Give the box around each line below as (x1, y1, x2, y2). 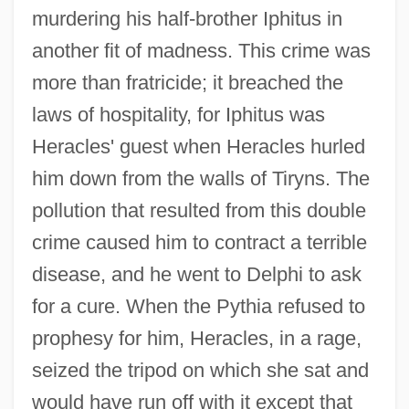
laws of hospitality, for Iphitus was (31, 103, 325, 127)
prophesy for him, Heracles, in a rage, (31, 327, 362, 351)
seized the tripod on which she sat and (31, 359, 369, 383)
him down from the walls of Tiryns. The (31, 167, 370, 191)
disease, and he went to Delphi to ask (31, 263, 362, 287)
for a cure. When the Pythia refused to (31, 295, 365, 319)
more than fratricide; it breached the (31, 71, 343, 95)
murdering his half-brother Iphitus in (31, 7, 342, 31)
